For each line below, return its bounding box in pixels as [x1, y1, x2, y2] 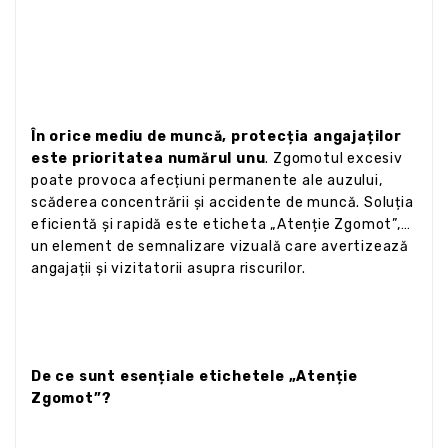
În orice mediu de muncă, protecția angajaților [31, 127, 402, 145]
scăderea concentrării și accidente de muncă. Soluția [31, 193, 414, 211]
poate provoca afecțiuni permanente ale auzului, [31, 171, 383, 189]
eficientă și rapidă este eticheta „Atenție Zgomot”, [31, 215, 401, 233]
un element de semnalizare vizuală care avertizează [31, 237, 409, 255]
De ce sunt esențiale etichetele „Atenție [31, 367, 358, 385]
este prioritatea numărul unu [31, 149, 266, 167]
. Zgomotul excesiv [265, 149, 403, 167]
